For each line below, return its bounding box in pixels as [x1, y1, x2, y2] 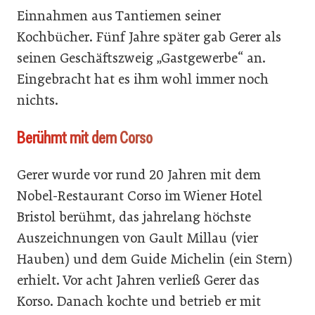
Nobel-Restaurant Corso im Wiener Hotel [17, 188, 262, 204]
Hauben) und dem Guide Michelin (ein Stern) [17, 251, 292, 267]
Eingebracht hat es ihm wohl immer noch [17, 71, 269, 87]
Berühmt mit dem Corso [17, 127, 153, 148]
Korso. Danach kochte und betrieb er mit [17, 293, 261, 309]
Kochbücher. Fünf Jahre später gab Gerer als [17, 29, 281, 45]
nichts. [17, 92, 58, 108]
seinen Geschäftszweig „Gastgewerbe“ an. [17, 50, 266, 66]
